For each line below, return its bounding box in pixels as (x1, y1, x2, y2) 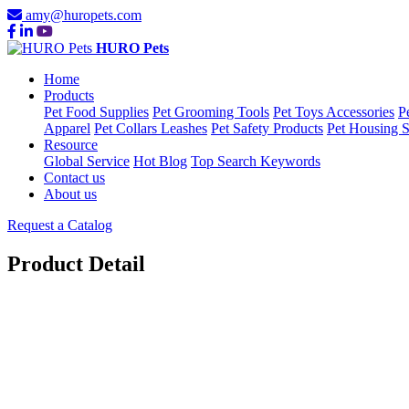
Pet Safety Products (211, 121, 323, 136)
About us (44, 186, 97, 202)
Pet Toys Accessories (273, 104, 394, 120)
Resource (44, 137, 98, 152)
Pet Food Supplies (44, 104, 149, 120)
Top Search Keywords (191, 153, 320, 169)
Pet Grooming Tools (152, 104, 269, 120)
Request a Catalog (7, 217, 112, 233)
